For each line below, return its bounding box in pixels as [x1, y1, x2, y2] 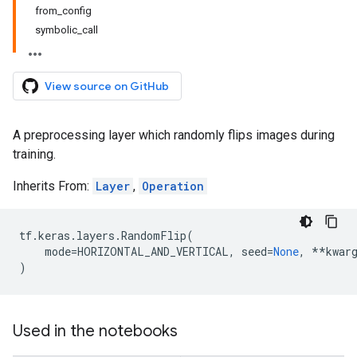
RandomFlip [121, 228, 186, 243]
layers [76, 228, 115, 243]
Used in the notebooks [13, 321, 178, 341]
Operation [142, 178, 204, 194]
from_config [35, 5, 92, 17]
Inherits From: [13, 178, 92, 194]
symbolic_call [35, 24, 98, 36]
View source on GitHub [45, 79, 169, 93]
